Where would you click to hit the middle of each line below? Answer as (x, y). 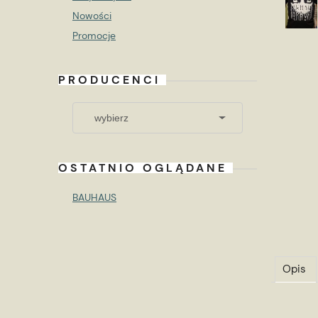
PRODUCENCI (109, 80)
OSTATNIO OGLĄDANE (143, 168)
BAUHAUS (94, 197)
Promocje (94, 35)
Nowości (92, 16)
